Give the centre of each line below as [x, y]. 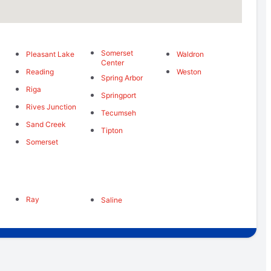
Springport [119, 96]
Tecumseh [119, 113]
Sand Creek [46, 125]
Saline [112, 200]
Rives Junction [51, 107]
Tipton [112, 131]
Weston [189, 72]
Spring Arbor [122, 78]
